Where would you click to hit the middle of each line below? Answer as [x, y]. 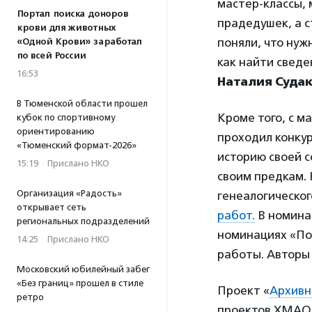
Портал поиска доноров [72, 14]
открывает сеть [52, 207]
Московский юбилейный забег [83, 269]
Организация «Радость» [69, 193]
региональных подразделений [83, 221]
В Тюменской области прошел [82, 103]
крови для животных [66, 28]
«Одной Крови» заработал [79, 42]
